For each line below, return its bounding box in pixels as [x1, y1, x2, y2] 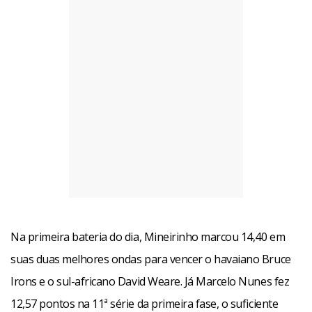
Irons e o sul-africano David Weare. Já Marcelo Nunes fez [10, 274, 290, 289]
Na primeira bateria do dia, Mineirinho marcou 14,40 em [10, 229, 286, 244]
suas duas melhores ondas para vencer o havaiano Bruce [10, 251, 291, 267]
